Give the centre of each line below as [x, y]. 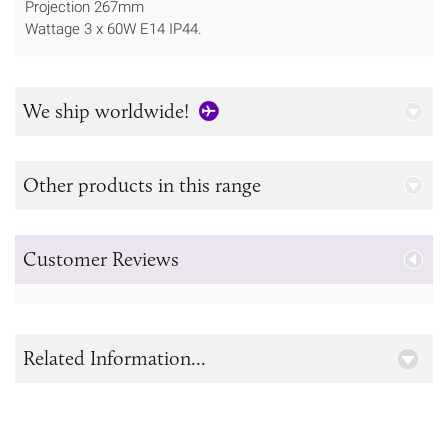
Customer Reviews [101, 259]
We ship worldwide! [106, 111]
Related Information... [114, 358]
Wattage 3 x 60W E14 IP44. [113, 28]
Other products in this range [142, 185]
